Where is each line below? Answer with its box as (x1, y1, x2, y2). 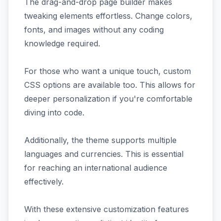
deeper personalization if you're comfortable (24, 94, 192, 104)
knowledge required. (24, 38, 100, 48)
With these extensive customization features (24, 204, 189, 214)
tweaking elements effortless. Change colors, (24, 11, 192, 21)
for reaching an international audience (24, 163, 167, 173)
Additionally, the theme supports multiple (24, 135, 177, 145)
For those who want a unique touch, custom (24, 66, 191, 76)
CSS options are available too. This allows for (24, 80, 195, 90)
